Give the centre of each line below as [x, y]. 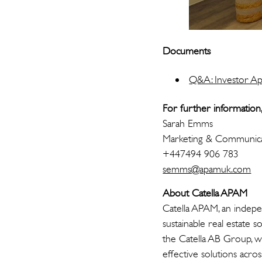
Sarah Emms [188, 124]
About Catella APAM [205, 193]
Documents [187, 51]
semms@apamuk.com [207, 169]
